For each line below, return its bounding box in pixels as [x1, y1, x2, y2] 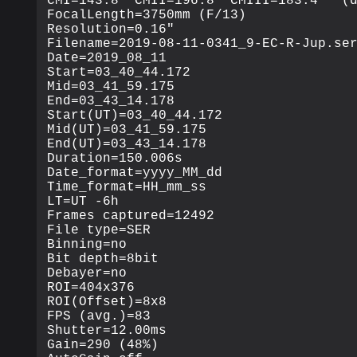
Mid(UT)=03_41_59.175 [47, 122, 207, 137]
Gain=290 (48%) [47, 337, 159, 352]
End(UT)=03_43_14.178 [47, 136, 207, 151]
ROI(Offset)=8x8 [47, 294, 167, 309]
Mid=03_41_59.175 [47, 79, 175, 94]
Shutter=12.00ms [47, 323, 167, 338]
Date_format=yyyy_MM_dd [47, 165, 223, 180]
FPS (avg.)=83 [47, 308, 151, 324]
